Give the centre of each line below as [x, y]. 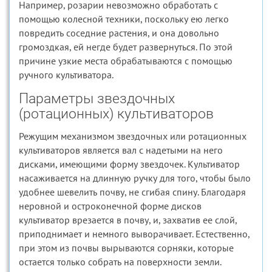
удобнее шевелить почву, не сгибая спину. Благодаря [132, 192]
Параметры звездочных [97, 99]
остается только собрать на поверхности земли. [120, 262]
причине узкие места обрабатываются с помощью [126, 61]
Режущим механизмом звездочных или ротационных [133, 136]
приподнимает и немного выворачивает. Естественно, [134, 234]
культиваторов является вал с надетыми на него [121, 150]
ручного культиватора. [66, 75]
